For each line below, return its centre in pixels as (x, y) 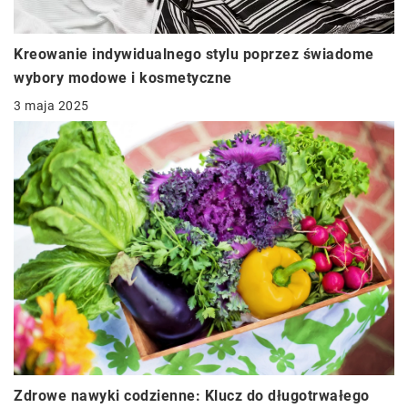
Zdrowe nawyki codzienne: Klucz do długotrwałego (192, 396)
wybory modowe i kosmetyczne (123, 78)
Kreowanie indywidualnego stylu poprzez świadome (194, 55)
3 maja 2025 (51, 106)
